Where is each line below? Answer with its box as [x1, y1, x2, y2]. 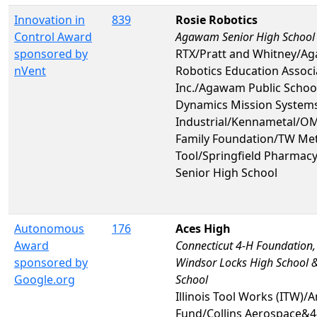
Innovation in [14, 11, 85, 28]
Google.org [14, 271, 75, 287]
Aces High [175, 220, 231, 236]
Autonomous [14, 220, 84, 236]
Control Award [14, 28, 92, 45]
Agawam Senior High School [175, 28, 315, 45]
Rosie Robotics [175, 11, 258, 28]
